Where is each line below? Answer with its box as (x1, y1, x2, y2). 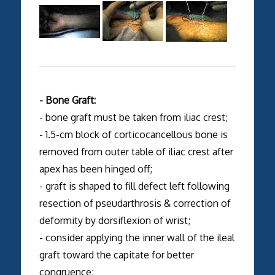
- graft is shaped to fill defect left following (39, 179, 230, 192)
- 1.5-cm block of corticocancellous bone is (39, 128, 228, 141)
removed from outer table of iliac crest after (39, 145, 233, 158)
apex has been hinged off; (39, 162, 152, 175)
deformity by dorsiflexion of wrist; (39, 214, 190, 227)
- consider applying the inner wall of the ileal (39, 231, 234, 244)
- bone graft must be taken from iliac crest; (39, 110, 228, 123)
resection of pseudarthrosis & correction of (39, 196, 231, 209)
